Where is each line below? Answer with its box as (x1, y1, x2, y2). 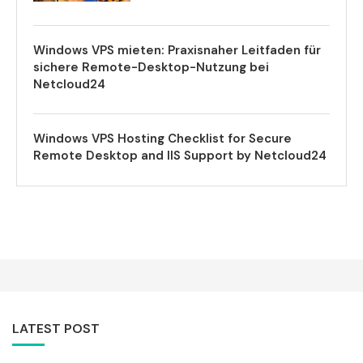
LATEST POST (12, 320, 100, 338)
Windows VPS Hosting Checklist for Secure (33, 130, 292, 147)
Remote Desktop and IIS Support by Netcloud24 (33, 147, 327, 164)
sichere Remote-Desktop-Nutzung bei (33, 59, 269, 76)
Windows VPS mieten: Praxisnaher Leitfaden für (33, 42, 321, 59)
